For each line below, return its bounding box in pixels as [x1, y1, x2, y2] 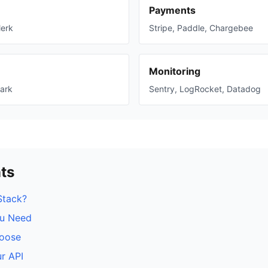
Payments [149, 4, 196, 16]
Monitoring [149, 65, 200, 77]
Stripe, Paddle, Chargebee [149, 23, 253, 33]
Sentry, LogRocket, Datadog [149, 84, 261, 94]
